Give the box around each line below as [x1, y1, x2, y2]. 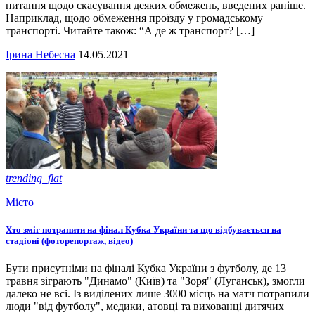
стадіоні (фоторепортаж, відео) [6, 236, 133, 247]
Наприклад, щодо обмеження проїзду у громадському [6, 11, 263, 24]
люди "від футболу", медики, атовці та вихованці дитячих [6, 300, 284, 313]
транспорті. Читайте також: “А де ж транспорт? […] [6, 24, 255, 37]
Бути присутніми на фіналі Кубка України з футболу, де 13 [6, 262, 286, 275]
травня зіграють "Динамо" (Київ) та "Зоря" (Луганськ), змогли [6, 275, 305, 288]
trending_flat [6, 172, 62, 184]
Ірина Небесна [6, 48, 75, 60]
